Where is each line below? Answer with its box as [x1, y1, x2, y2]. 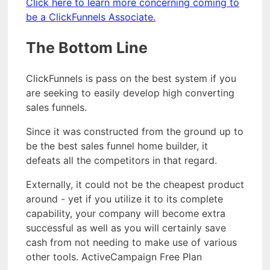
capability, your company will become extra [26, 207, 225, 220]
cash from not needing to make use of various [26, 236, 237, 249]
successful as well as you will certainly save [26, 222, 226, 234]
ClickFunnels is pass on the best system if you [26, 72, 236, 85]
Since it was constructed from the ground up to [26, 125, 243, 138]
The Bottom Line [26, 38, 148, 57]
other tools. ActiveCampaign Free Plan [26, 251, 202, 263]
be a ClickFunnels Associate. [26, 10, 155, 23]
